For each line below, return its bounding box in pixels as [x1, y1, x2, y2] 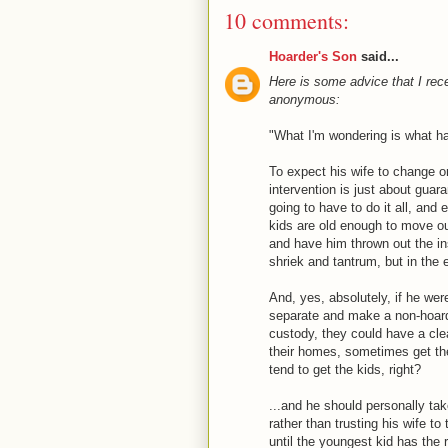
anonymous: [269, 91, 340, 107]
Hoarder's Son [269, 49, 357, 64]
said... [357, 49, 399, 64]
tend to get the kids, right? [269, 361, 421, 377]
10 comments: [224, 6, 349, 35]
